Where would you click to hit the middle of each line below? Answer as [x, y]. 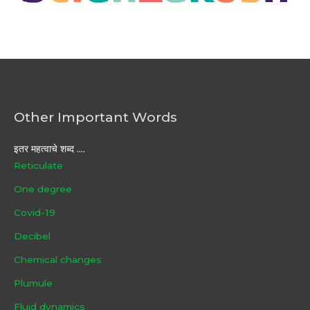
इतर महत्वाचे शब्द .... [49, 148]
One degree [43, 189]
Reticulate [38, 165]
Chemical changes [58, 259]
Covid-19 [35, 212]
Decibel [32, 236]
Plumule [33, 283]
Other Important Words [95, 117]
